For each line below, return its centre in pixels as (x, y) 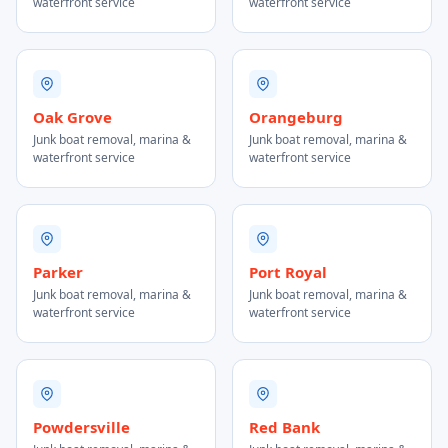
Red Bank (284, 427)
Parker (58, 272)
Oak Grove (72, 117)
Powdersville (81, 427)
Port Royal (288, 272)
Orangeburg (296, 117)
